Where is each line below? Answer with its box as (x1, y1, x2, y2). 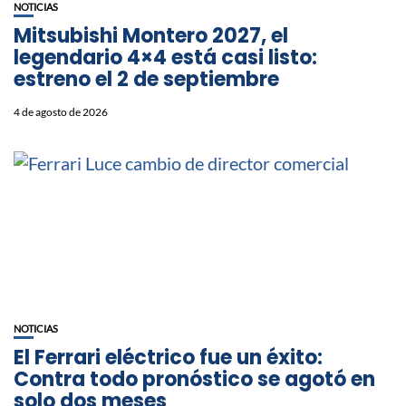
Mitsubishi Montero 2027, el (14, 21, 288, 50)
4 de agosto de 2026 (14, 104, 108, 119)
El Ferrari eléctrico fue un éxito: (14, 343, 323, 372)
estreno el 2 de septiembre (14, 64, 279, 93)
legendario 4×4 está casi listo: (14, 43, 317, 72)
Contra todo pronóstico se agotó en (14, 364, 375, 393)
